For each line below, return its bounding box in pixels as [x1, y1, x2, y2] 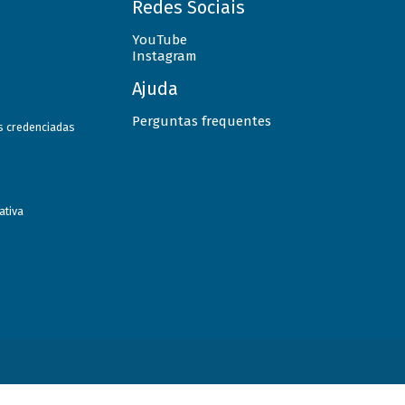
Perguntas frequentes [131, 112, 271, 129]
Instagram [131, 47, 197, 64]
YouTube [131, 31, 187, 48]
